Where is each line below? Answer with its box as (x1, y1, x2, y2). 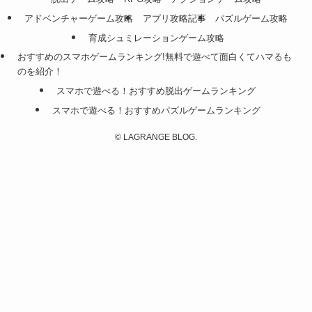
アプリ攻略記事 (142, 13, 206, 24)
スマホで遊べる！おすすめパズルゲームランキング (52, 104, 260, 116)
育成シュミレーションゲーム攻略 (88, 32, 224, 43)
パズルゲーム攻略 (214, 13, 288, 24)
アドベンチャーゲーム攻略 (24, 13, 134, 24)
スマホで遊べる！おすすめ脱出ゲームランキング (56, 86, 256, 97)
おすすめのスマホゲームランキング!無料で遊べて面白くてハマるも (17, 52, 292, 63)
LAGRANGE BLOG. (121, 132, 197, 143)
